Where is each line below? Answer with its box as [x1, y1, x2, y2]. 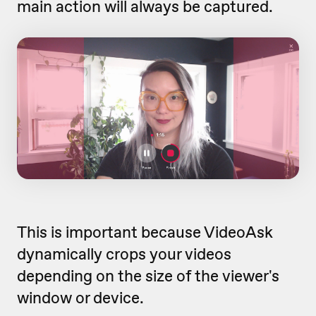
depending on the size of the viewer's [17, 265, 279, 287]
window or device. [17, 287, 144, 309]
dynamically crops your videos [17, 243, 231, 265]
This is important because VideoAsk [17, 221, 273, 243]
